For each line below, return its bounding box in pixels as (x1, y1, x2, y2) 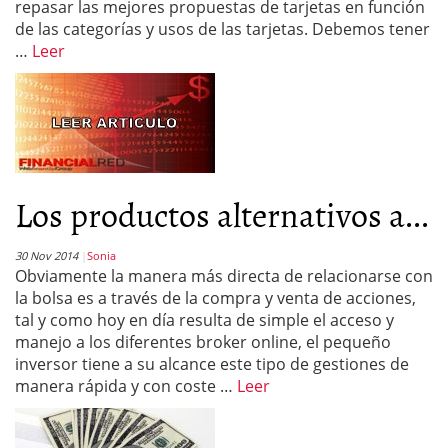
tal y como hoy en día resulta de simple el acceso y (15, 309, 394, 331)
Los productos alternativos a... (15, 188, 429, 239)
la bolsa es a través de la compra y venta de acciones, (15, 287, 416, 309)
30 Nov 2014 (15, 248, 78, 263)
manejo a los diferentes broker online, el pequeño (15, 331, 391, 353)
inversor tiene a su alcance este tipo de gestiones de (15, 353, 409, 375)
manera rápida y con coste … (15, 375, 237, 397)
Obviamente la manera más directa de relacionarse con (15, 265, 433, 287)
